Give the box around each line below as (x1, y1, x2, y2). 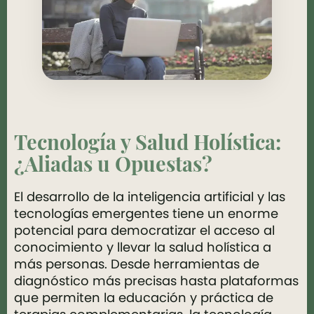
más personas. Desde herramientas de (14, 255, 259, 273)
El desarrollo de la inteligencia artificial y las (14, 188, 285, 205)
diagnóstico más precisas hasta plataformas (14, 272, 299, 289)
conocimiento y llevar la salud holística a (14, 238, 271, 256)
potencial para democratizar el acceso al (14, 221, 275, 239)
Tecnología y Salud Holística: (14, 134, 281, 155)
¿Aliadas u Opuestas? (14, 156, 212, 177)
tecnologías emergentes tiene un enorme (14, 205, 278, 222)
